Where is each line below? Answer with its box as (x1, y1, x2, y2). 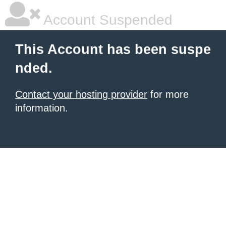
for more (147, 89, 189, 100)
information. (15, 102, 68, 114)
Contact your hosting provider (15, 89, 147, 100)
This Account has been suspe (15, 42, 211, 57)
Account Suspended (40, 12, 173, 28)
